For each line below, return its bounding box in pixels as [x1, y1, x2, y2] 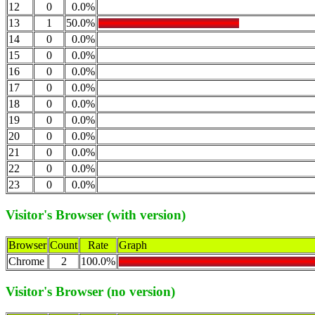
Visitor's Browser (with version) [6, 207, 186, 223]
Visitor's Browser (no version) [6, 283, 175, 299]
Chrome [8, 255, 44, 267]
